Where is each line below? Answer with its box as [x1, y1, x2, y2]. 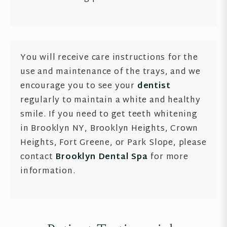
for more [147, 150, 188, 165]
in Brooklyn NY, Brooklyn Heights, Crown [20, 122, 199, 136]
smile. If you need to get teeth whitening [20, 107, 198, 122]
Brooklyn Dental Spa [55, 150, 148, 165]
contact [20, 150, 56, 165]
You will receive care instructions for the [20, 51, 198, 65]
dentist [137, 79, 171, 94]
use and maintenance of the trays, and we [20, 65, 201, 80]
